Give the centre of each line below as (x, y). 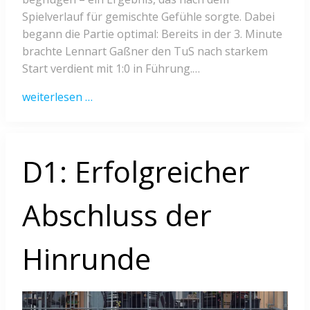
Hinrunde (86, 259)
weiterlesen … (57, 97)
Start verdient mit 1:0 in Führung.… (111, 69)
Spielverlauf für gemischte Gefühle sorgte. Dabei (148, 17)
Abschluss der (117, 215)
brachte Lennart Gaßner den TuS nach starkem (145, 52)
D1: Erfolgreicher (136, 172)
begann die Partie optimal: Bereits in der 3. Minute (152, 34)
